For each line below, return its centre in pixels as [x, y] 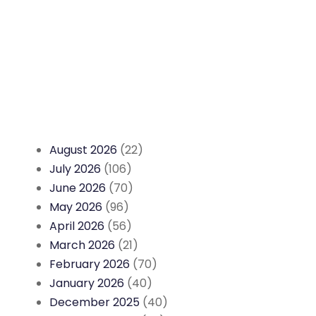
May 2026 [76, 207]
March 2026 [82, 245]
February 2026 [90, 265]
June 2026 [78, 188]
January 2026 [87, 284]
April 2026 [77, 226]
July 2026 [75, 169]
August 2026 [83, 150]
